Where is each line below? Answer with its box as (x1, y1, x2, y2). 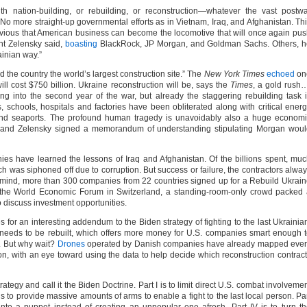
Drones (57, 239, 85, 249)
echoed (266, 69, 295, 79)
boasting (65, 39, 98, 49)
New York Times (204, 69, 265, 79)
